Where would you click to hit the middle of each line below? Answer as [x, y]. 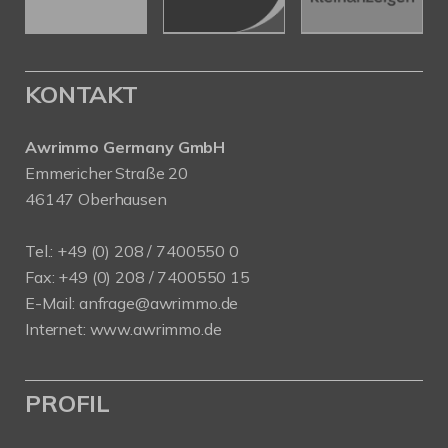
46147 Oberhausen [96, 199]
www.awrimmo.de [155, 329]
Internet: [57, 329]
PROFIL [68, 403]
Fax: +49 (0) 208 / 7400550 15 [137, 277]
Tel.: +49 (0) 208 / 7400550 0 [132, 251]
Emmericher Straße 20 [107, 173]
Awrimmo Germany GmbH [125, 147]
